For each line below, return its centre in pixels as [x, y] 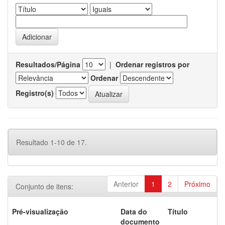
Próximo [197, 184]
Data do [134, 211]
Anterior [126, 184]
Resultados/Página [48, 64]
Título [178, 211]
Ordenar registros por [152, 64]
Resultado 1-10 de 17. [51, 142]
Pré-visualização [40, 211]
